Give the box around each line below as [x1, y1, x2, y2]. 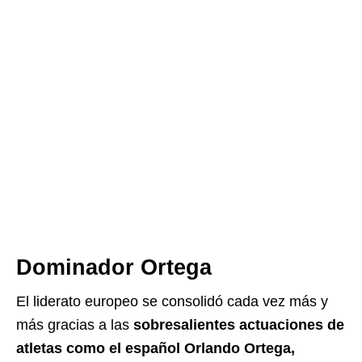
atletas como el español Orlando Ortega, [16, 340, 295, 356]
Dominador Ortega [16, 255, 212, 280]
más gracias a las [16, 317, 133, 333]
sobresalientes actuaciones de [133, 317, 344, 333]
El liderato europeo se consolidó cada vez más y [16, 293, 328, 309]
